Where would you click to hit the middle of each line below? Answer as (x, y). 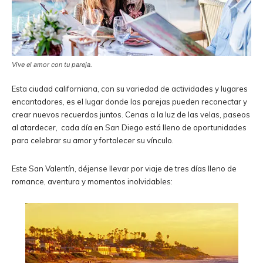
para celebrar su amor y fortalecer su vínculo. (94, 140)
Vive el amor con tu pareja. (52, 64)
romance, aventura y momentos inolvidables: (94, 181)
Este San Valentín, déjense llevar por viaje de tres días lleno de (124, 168)
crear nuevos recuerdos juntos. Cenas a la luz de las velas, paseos (131, 114)
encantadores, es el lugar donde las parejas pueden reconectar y (129, 101)
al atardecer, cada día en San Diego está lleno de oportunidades (129, 127)
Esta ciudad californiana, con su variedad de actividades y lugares (130, 88)
